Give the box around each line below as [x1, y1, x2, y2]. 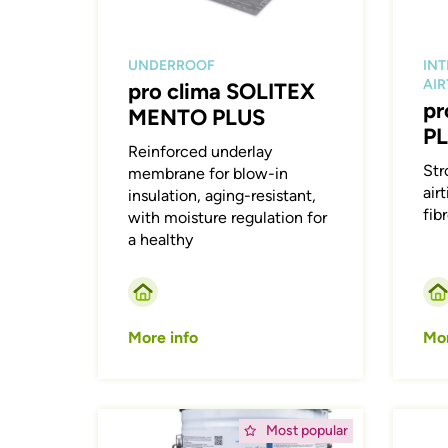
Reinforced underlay [128, 141, 273, 161]
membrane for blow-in [128, 163, 289, 183]
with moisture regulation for [128, 207, 328, 227]
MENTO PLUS [128, 103, 266, 131]
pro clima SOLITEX [128, 77, 316, 105]
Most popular [265, 421, 348, 439]
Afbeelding [97, 408, 177, 428]
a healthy [128, 229, 194, 249]
